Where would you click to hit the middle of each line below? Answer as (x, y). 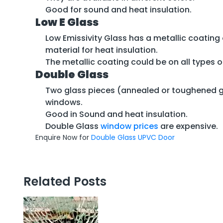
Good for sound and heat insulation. (118, 9)
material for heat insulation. (102, 50)
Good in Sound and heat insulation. (116, 114)
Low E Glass (67, 22)
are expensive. (188, 126)
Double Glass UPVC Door (133, 137)
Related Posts (65, 181)
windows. (64, 102)
